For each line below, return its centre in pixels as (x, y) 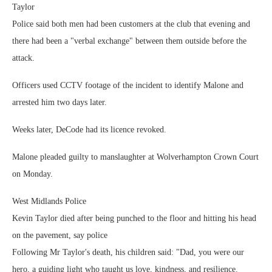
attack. (23, 58)
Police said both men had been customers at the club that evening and (131, 24)
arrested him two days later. (59, 103)
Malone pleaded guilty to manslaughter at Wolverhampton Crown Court (135, 157)
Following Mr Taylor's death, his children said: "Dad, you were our (128, 253)
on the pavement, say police (60, 236)
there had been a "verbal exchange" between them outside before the (129, 41)
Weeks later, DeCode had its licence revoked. (89, 130)
